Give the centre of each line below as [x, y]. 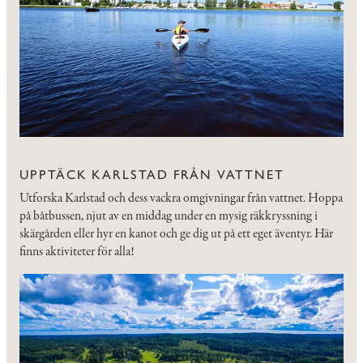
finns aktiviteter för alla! [77, 252]
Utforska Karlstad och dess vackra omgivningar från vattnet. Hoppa [181, 198]
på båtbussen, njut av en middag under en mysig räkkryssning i [169, 216]
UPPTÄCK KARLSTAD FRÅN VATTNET [152, 174]
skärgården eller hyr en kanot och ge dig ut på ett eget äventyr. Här [176, 234]
